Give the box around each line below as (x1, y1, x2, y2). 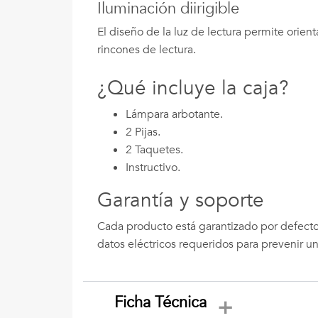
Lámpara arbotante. (126, 106, 223, 122)
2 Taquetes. (126, 141, 183, 158)
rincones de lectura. (97, 41, 196, 57)
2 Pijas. (126, 124, 160, 140)
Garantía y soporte (97, 186, 264, 214)
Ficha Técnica (114, 292, 207, 314)
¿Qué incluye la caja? (97, 74, 289, 102)
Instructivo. (126, 159, 180, 175)
